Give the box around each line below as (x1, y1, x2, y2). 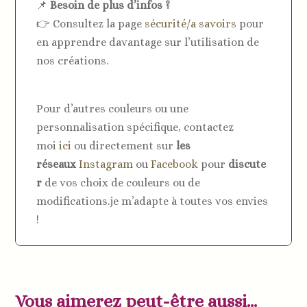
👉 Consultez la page (36, 16, 145, 30)
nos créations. (36, 53, 109, 67)
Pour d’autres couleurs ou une (36, 101, 189, 115)
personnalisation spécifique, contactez (36, 120, 234, 134)
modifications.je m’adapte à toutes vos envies (36, 194, 269, 208)
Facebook (151, 157, 199, 171)
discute (228, 157, 267, 171)
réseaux (36, 157, 77, 171)
